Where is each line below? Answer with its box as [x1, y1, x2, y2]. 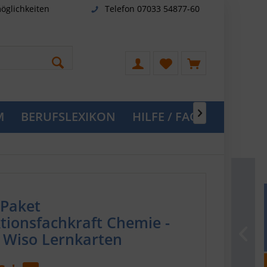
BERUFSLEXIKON [21, 108, 116, 125]
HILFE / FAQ [132, 108, 199, 125]
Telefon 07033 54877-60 [104, 2, 200, 14]
